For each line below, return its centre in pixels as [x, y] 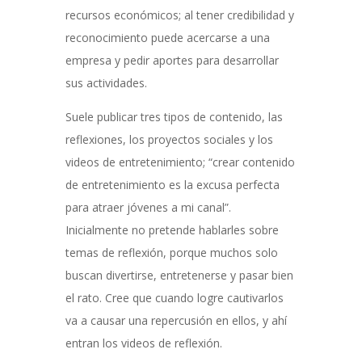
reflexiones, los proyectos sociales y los [169, 139]
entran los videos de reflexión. [143, 343]
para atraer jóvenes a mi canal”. [148, 207]
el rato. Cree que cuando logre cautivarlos [174, 298]
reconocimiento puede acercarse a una [167, 38]
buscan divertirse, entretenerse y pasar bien [179, 275]
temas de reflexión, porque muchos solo [171, 253]
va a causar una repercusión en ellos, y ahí [176, 320]
